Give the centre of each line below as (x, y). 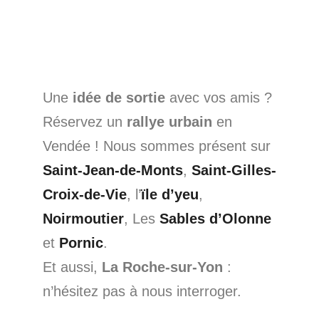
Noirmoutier (83, 219)
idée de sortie (119, 98)
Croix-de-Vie (85, 195)
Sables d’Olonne (215, 219)
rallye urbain (169, 122)
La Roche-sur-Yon (162, 267)
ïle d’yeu (170, 195)
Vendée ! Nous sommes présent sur (157, 146)
